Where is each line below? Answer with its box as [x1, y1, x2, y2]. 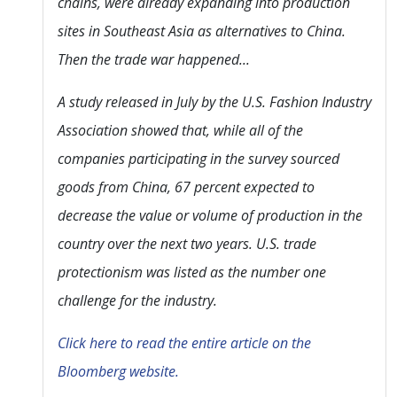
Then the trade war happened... [58, 49, 250, 69]
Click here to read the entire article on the [58, 332, 311, 353]
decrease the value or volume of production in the [58, 205, 362, 225]
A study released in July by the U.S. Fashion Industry [58, 91, 371, 112]
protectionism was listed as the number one [58, 261, 326, 282]
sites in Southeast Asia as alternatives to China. [58, 20, 346, 41]
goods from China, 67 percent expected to [58, 176, 315, 197]
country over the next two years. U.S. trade [58, 233, 316, 253]
